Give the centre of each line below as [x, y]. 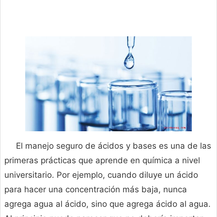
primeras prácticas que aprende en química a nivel [102, 161]
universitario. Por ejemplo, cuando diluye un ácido [101, 175]
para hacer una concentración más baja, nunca [96, 190]
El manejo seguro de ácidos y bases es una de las [114, 146]
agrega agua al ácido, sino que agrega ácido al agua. [108, 204]
